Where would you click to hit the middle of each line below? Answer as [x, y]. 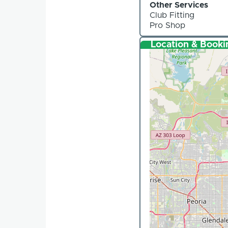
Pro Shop [168, 26]
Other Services [179, 5]
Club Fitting [172, 16]
